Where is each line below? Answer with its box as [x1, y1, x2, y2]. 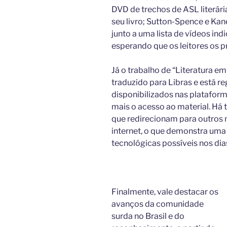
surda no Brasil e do [111, 211, 184, 221]
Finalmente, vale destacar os [111, 186, 218, 197]
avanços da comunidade [111, 199, 204, 209]
